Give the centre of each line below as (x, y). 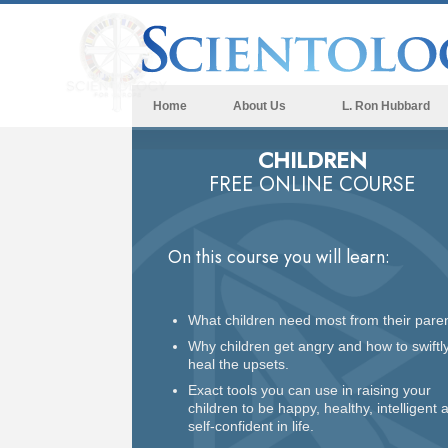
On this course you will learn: (279, 257)
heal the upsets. (238, 363)
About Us (259, 106)
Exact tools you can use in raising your (309, 389)
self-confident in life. (251, 425)
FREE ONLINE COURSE (312, 184)
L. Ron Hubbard (386, 106)
